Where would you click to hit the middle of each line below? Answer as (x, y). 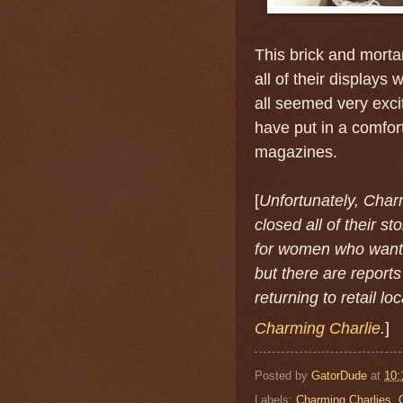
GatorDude (339, 376)
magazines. (296, 152)
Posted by (283, 376)
